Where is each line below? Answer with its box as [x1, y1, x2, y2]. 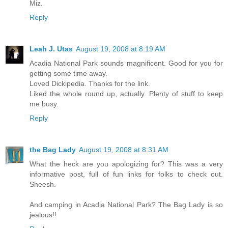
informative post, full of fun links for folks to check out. [30, 170, 223, 179]
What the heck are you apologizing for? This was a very [30, 160, 223, 168]
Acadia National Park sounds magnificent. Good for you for [30, 59, 223, 68]
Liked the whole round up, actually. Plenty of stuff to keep [30, 90, 223, 98]
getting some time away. [30, 69, 107, 78]
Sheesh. [30, 180, 56, 189]
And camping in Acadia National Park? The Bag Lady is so [30, 201, 223, 209]
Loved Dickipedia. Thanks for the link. [30, 79, 150, 88]
